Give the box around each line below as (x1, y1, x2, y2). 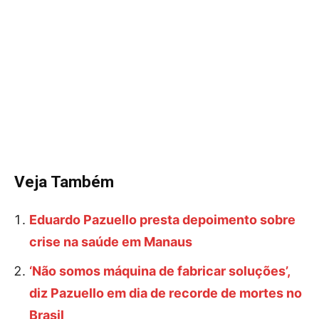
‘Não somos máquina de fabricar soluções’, (29, 263, 290, 278)
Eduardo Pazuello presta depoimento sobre (29, 212, 296, 227)
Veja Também (14, 172, 114, 191)
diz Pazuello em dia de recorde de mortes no (29, 286, 302, 300)
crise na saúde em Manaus (29, 234, 192, 249)
